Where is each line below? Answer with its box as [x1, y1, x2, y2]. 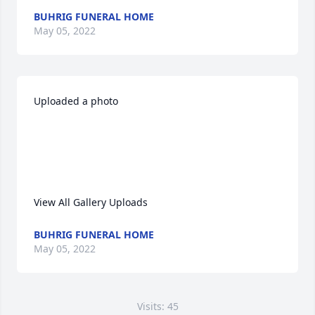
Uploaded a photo [34, 94, 121, 108]
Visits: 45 [136, 300, 179, 313]
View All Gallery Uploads [34, 195, 148, 209]
